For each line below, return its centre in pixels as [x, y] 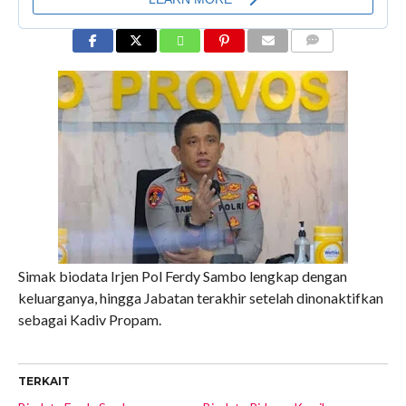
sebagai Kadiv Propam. [89, 320]
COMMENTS [327, 63]
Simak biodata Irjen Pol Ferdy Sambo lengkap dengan [182, 276]
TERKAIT [43, 382]
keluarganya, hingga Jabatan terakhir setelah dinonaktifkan [200, 298]
